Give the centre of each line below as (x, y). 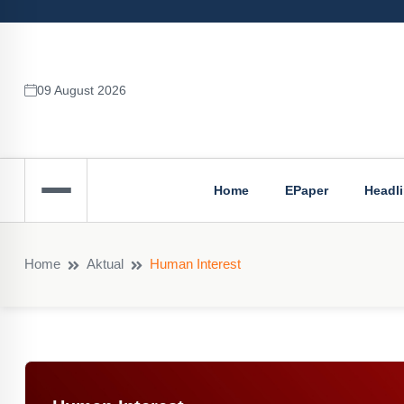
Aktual (105, 263)
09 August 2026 (82, 90)
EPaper (307, 190)
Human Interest (195, 263)
